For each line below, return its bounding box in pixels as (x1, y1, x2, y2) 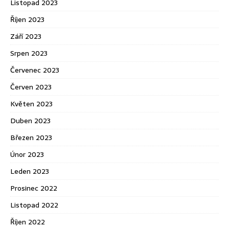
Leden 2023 (10, 165, 49, 177)
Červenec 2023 (10, 64, 59, 76)
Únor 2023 (10, 148, 44, 160)
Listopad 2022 (10, 199, 58, 211)
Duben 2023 (10, 114, 51, 126)
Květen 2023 (10, 98, 53, 109)
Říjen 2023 (10, 13, 44, 25)
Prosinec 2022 (10, 182, 57, 194)
